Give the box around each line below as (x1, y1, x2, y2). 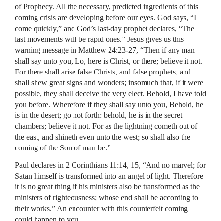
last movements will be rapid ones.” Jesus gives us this (15, 35, 184, 43)
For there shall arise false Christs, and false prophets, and (15, 68, 191, 76)
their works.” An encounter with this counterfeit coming (15, 204, 188, 213)
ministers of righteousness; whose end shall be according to (15, 193, 198, 202)
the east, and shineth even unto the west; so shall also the (15, 133, 190, 141)
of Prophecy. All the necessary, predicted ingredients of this (15, 2, 198, 11)
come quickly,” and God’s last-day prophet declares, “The (15, 24, 194, 33)
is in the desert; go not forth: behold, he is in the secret (15, 111, 182, 119)
